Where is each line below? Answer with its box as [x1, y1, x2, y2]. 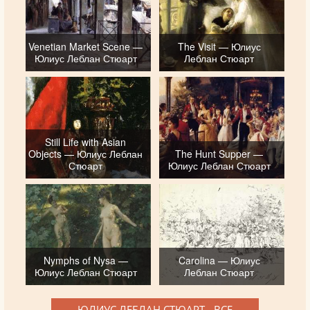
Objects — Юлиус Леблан [28, 146, 143, 161]
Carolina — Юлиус [178, 253, 260, 267]
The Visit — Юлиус [177, 39, 261, 54]
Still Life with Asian [45, 134, 127, 149]
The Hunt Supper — [175, 146, 264, 161]
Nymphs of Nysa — [43, 253, 128, 267]
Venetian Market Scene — [28, 39, 143, 54]
